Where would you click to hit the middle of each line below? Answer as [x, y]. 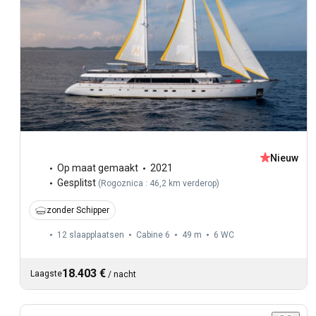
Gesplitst [77, 183]
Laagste [46, 274]
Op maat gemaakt [98, 168]
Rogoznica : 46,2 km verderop [159, 184]
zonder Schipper [78, 211]
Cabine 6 [153, 235]
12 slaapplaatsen [91, 235]
